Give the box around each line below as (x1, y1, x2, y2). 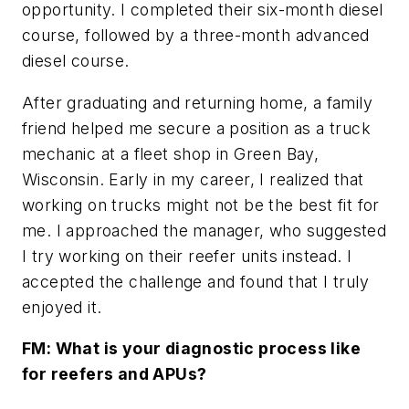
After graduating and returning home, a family (22, 92, 372, 112)
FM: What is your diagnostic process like (22, 339, 361, 359)
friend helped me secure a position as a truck (22, 118, 371, 138)
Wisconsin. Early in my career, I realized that (22, 169, 364, 189)
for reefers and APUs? (22, 364, 207, 384)
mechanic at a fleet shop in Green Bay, (22, 143, 320, 163)
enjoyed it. (22, 297, 102, 317)
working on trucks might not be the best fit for (22, 194, 380, 215)
